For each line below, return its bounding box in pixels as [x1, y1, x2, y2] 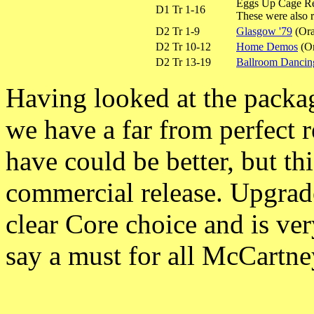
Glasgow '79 [236, 25, 292, 37]
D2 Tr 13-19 [156, 56, 211, 68]
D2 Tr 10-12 [156, 41, 211, 53]
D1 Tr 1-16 [156, 4, 205, 15]
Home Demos [236, 41, 298, 53]
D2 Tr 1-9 [156, 25, 200, 37]
